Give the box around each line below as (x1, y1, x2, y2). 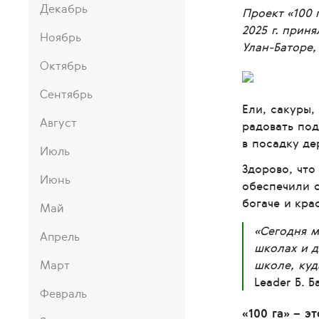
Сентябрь (40, 86, 93, 102)
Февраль (40, 286, 87, 301)
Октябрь (40, 58, 87, 73)
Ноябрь (40, 29, 81, 45)
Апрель (40, 229, 80, 244)
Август (40, 115, 77, 130)
